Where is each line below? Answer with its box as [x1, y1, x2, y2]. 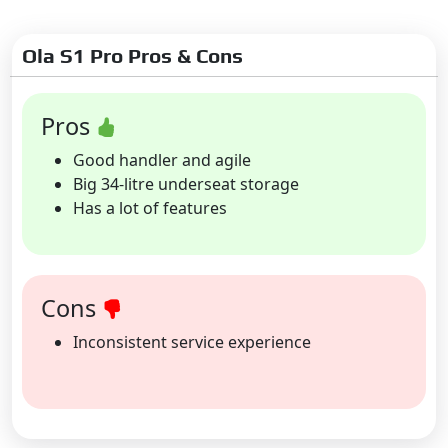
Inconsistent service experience [73, 330, 311, 353]
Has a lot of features [73, 196, 227, 219]
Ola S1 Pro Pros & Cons [22, 43, 243, 68]
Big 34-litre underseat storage [73, 172, 299, 195]
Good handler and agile [73, 148, 251, 171]
